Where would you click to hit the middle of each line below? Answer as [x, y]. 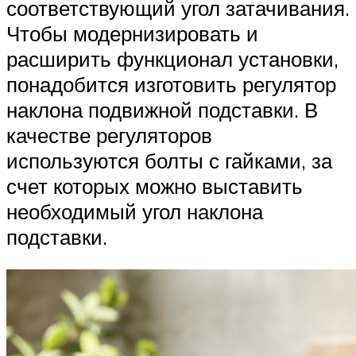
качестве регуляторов [109, 135]
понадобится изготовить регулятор [171, 84]
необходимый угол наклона [135, 211]
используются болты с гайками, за [169, 160]
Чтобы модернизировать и [132, 33]
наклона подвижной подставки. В [162, 109]
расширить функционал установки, [172, 58]
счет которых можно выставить [155, 186]
